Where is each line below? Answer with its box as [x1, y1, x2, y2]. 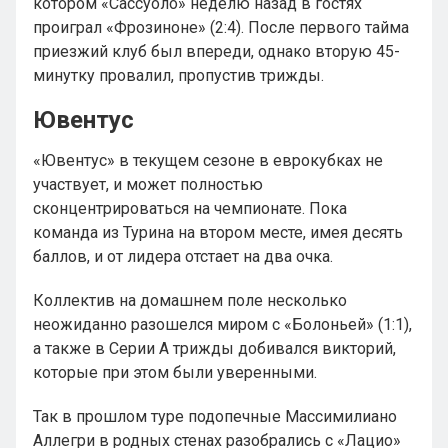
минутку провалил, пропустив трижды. [33, 66, 324, 85]
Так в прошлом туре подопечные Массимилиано [33, 407, 397, 426]
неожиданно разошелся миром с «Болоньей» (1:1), [33, 315, 412, 334]
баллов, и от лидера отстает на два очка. [33, 247, 333, 266]
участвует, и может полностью [33, 175, 263, 194]
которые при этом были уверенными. [33, 363, 317, 382]
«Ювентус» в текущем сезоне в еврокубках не [33, 151, 383, 170]
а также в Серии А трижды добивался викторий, [33, 339, 396, 358]
